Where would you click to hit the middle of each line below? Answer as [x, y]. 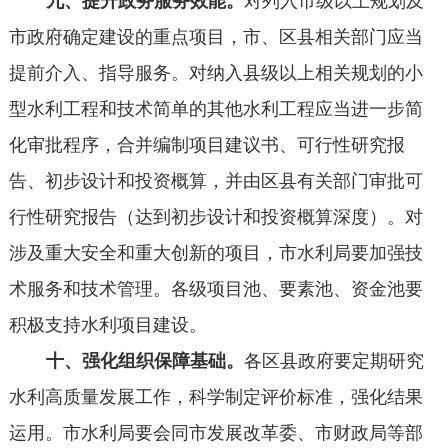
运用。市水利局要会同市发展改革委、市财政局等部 [215, 433]
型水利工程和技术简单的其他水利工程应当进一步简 [215, 109]
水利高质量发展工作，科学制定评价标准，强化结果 [215, 397]
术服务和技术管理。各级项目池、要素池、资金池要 [215, 289]
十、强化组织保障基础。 [142, 361]
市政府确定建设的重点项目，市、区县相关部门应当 [215, 37]
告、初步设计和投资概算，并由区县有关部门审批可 [215, 181]
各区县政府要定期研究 [333, 361]
